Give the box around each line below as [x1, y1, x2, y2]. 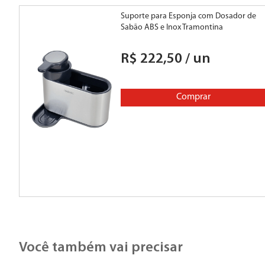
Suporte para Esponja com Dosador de [121, 12, 257, 21]
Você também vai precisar [19, 241, 183, 256]
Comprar [176, 92, 211, 102]
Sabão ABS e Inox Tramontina [121, 23, 224, 33]
